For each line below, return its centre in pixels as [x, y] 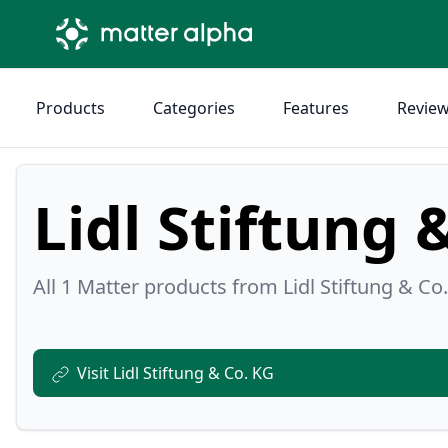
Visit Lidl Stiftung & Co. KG [175, 373]
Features [316, 108]
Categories [194, 108]
